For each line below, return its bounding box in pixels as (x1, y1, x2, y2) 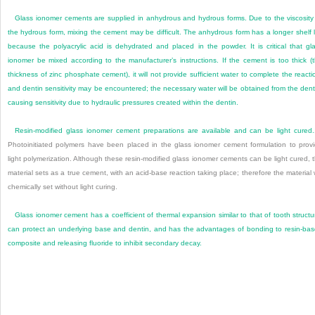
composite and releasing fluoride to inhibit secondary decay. (8, 239, 202, 247)
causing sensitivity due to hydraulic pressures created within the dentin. (8, 98, 238, 107)
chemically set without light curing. (8, 183, 117, 191)
